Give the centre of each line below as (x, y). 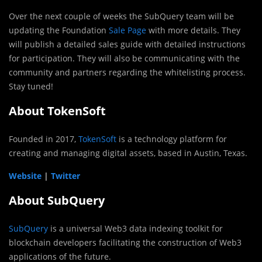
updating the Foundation (59, 30)
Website (25, 175)
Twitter (65, 175)
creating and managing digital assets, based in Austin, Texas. (128, 153)
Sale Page (127, 30)
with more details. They (193, 30)
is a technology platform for (172, 139)
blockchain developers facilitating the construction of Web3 (125, 242)
